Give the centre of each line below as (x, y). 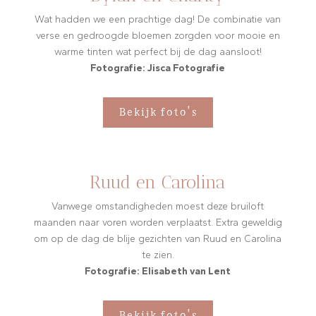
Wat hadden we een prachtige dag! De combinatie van (158, 20)
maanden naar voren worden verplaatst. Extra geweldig (158, 223)
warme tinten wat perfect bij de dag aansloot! (158, 52)
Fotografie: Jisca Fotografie (158, 68)
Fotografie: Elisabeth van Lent (158, 272)
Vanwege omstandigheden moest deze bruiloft (158, 207)
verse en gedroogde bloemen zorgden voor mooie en (158, 36)
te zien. (158, 255)
